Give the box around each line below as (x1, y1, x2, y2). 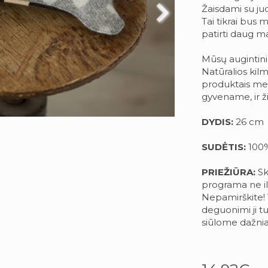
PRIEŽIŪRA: (201, 166, 255, 178)
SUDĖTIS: (201, 141, 246, 153)
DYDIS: (201, 115, 236, 127)
